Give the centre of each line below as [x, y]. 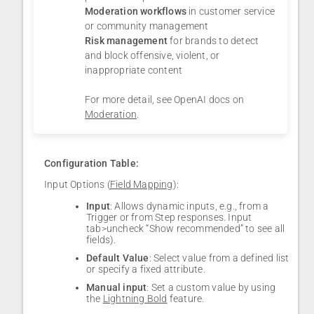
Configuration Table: [91, 164]
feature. [186, 299]
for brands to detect [213, 41]
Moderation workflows [136, 12]
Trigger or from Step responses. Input [169, 218]
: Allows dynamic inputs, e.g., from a [190, 206]
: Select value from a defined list [219, 258]
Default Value [118, 258]
